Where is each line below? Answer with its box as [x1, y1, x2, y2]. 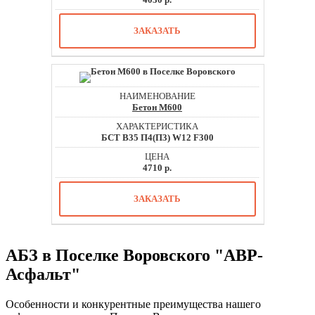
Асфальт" [6, 265, 80, 284]
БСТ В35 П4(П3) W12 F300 [101, 132, 214, 143]
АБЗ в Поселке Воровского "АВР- [6, 246, 263, 265]
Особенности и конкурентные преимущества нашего [6, 298, 261, 311]
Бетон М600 [132, 102, 182, 113]
